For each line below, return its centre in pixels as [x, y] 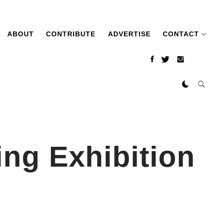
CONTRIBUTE [71, 34]
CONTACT [181, 34]
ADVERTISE [129, 34]
